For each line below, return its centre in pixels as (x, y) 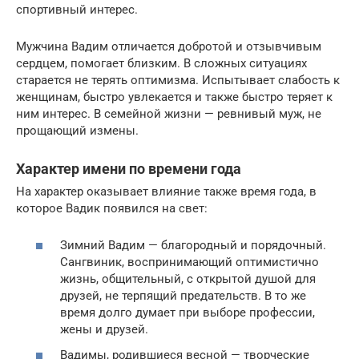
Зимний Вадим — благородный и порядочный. (193, 246)
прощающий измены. (77, 130)
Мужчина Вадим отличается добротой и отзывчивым (169, 46)
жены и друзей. (104, 330)
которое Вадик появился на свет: (112, 208)
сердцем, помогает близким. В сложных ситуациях (161, 63)
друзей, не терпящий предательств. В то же (183, 296)
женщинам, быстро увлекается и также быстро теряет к (174, 97)
